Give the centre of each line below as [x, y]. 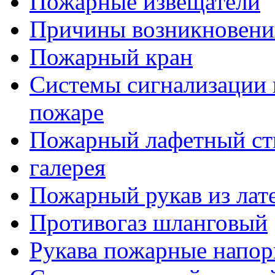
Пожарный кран [111, 56]
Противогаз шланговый [149, 222]
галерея [68, 167]
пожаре [67, 112]
